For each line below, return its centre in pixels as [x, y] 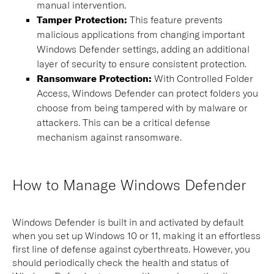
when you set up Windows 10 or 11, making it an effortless [136, 235]
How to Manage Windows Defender [129, 184]
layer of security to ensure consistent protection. [142, 63]
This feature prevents [176, 19]
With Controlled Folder [202, 78]
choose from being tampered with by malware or [142, 107]
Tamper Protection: [83, 19]
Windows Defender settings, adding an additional [143, 49]
